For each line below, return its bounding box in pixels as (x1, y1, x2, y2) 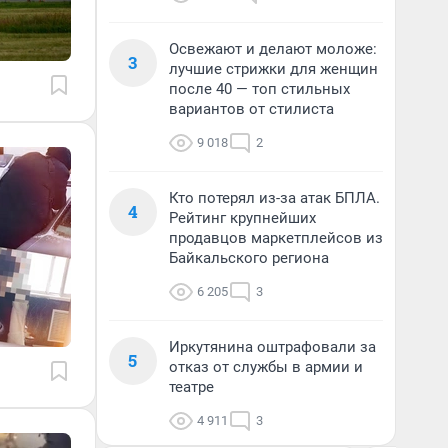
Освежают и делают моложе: (169, 40, 377, 58)
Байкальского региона (169, 249, 329, 267)
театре (169, 378, 214, 396)
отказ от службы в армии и (169, 358, 363, 376)
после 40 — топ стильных (169, 80, 350, 98)
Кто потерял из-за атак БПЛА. (169, 189, 380, 207)
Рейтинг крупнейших (169, 209, 316, 227)
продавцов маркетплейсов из (169, 229, 383, 247)
